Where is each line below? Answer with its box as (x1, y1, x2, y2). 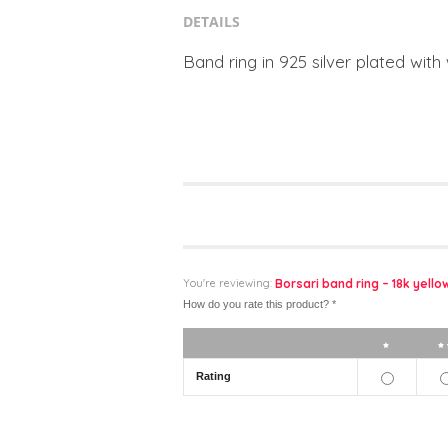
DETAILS (183, 11, 240, 31)
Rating (196, 370, 231, 383)
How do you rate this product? (183, 298, 332, 311)
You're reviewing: (183, 275, 275, 290)
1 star (407, 336, 440, 351)
